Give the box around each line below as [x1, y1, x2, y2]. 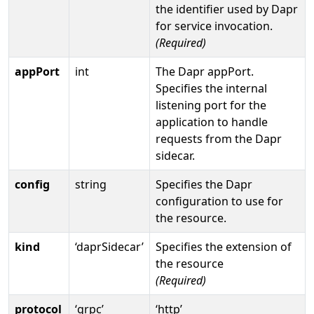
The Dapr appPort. [156, 63, 254, 79]
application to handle [156, 114, 268, 130]
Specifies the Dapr [156, 176, 252, 192]
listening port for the [156, 97, 266, 113]
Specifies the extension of [156, 238, 292, 254]
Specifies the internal [156, 80, 267, 96]
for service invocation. [156, 18, 273, 34]
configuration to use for [156, 193, 283, 209]
